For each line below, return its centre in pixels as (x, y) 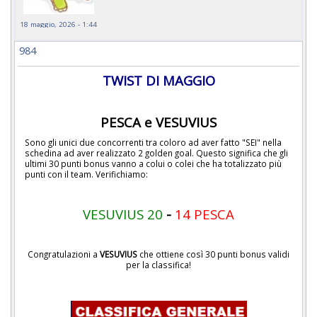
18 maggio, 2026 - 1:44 (58, 24)
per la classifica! (158, 264)
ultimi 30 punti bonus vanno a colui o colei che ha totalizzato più (153, 164)
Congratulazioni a (64, 254)
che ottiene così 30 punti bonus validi (213, 254)
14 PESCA (204, 214)
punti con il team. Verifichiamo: (86, 174)
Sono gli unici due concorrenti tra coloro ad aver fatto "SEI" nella (153, 143)
